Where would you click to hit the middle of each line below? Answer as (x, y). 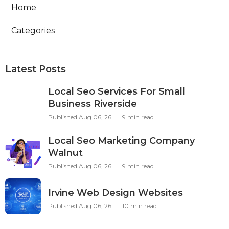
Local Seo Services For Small (117, 91)
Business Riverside (93, 104)
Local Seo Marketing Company (121, 140)
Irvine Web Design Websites (116, 192)
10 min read (140, 205)
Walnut (65, 153)
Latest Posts (36, 69)
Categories (33, 30)
